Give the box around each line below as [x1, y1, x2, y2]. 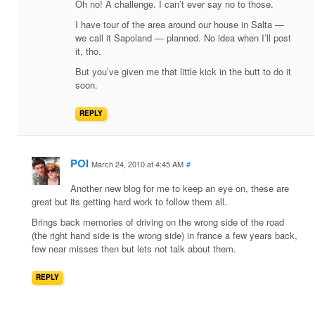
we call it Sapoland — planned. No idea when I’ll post [75, 31, 291, 45]
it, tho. [75, 44, 101, 58]
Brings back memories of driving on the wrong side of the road [32, 215, 284, 229]
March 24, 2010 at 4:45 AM [91, 158, 184, 170]
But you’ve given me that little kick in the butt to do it [75, 65, 291, 79]
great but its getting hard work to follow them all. [32, 195, 227, 209]
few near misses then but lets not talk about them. [32, 242, 236, 256]
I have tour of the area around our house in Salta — [75, 18, 284, 32]
